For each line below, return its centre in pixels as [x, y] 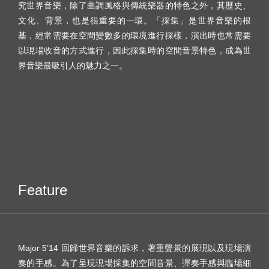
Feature [43, 190]
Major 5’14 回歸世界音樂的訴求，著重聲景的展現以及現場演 [134, 248]
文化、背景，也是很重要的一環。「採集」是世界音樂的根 [134, 20]
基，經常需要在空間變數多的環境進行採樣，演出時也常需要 [134, 35]
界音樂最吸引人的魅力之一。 [73, 65]
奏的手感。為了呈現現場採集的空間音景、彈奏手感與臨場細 [134, 263]
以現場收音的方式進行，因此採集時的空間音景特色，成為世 [134, 50]
